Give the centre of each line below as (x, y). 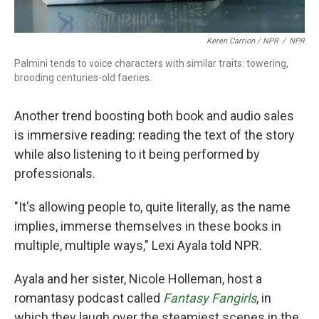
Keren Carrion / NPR (242, 41)
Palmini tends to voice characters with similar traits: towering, (151, 63)
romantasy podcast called (89, 298)
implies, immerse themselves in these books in (148, 226)
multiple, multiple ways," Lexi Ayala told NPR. (138, 245)
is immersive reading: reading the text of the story (155, 135)
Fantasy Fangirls (210, 298)
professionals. (55, 173)
